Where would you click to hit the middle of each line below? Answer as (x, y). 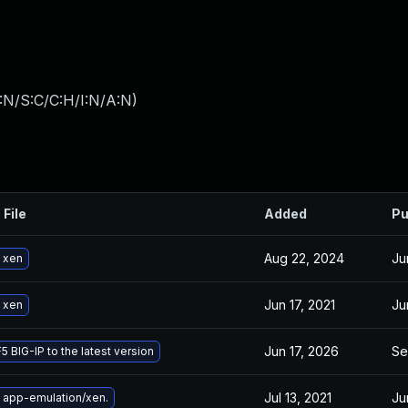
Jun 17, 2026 (301, 351)
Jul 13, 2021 (298, 398)
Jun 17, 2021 (300, 305)
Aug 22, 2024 (304, 258)
